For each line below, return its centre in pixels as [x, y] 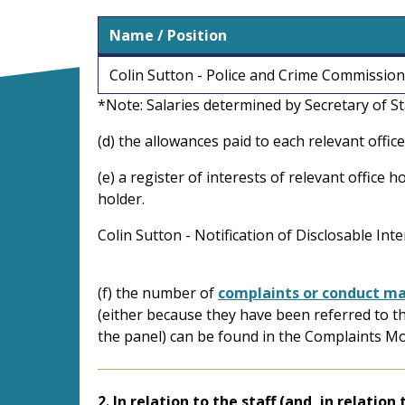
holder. [121, 198]
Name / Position [168, 35]
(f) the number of [156, 292]
